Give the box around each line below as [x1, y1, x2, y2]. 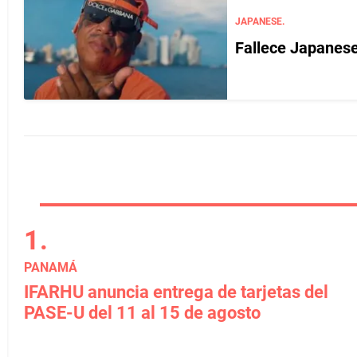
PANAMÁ [24, 260, 77, 275]
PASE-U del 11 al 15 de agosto [24, 303, 261, 323]
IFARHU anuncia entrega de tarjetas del [24, 282, 328, 302]
